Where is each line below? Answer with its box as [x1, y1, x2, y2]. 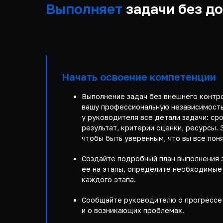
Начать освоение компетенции [62, 71, 216, 83]
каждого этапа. [82, 175, 136, 184]
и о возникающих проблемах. [82, 206, 184, 215]
